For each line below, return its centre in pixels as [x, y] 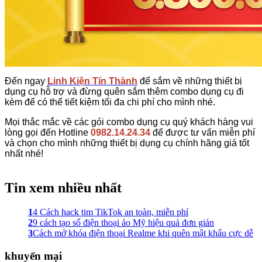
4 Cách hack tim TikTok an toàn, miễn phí [111, 212]
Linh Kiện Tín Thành [92, 81]
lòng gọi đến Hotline [48, 132]
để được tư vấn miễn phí [203, 132]
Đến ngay [26, 81]
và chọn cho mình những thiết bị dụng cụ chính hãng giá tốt [127, 143]
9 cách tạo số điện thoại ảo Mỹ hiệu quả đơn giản [123, 223]
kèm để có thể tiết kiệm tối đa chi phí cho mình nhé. [110, 102]
